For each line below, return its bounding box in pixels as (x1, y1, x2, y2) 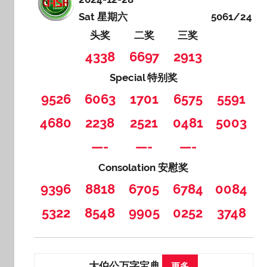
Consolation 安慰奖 (98, 162, 189, 174)
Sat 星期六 (79, 11, 128, 23)
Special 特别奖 (109, 72, 178, 84)
